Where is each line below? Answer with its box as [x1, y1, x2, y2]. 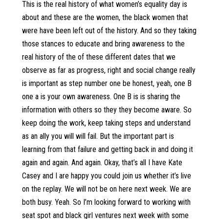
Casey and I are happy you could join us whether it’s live [22, 171, 191, 180]
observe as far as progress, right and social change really [22, 66, 196, 75]
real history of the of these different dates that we [22, 52, 175, 62]
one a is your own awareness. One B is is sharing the [22, 92, 180, 101]
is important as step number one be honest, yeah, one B [22, 79, 192, 88]
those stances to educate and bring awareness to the [22, 39, 185, 48]
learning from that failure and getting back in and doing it [22, 145, 193, 154]
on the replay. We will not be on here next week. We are [22, 184, 191, 194]
